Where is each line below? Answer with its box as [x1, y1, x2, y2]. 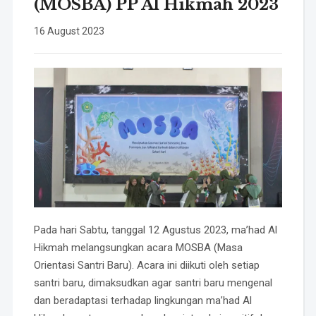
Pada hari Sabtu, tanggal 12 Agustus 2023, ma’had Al [33, 223, 277, 236]
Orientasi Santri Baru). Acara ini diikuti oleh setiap [33, 258, 260, 272]
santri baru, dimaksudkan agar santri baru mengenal [33, 276, 272, 289]
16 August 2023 [33, 25, 104, 37]
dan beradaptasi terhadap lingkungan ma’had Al [33, 293, 252, 307]
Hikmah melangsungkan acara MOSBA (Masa [33, 241, 243, 254]
